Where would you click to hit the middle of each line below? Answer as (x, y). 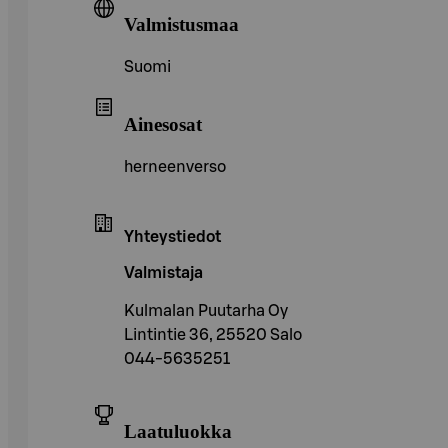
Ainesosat (163, 124)
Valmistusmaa (181, 25)
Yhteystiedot (172, 236)
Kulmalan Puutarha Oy (206, 310)
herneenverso (175, 166)
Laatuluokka (178, 432)
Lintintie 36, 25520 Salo (213, 334)
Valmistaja (163, 272)
